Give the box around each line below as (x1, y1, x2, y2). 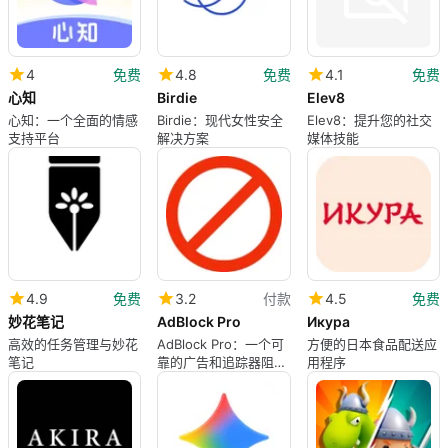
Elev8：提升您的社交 (306, 111, 432, 128)
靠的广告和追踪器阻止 (157, 353, 288, 370)
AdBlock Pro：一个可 (157, 335, 285, 352)
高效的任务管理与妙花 (8, 335, 138, 352)
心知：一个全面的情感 (8, 111, 138, 128)
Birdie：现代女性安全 (157, 111, 284, 128)
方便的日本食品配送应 (306, 335, 437, 352)
